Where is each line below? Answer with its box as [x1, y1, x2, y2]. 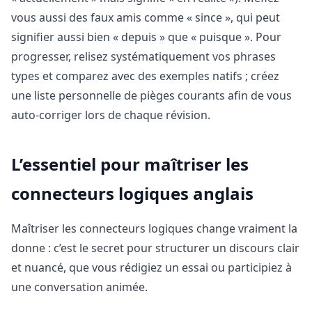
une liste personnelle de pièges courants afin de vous [11, 88, 292, 104]
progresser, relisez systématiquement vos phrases [11, 49, 276, 65]
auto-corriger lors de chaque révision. [11, 107, 210, 123]
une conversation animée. [11, 279, 148, 295]
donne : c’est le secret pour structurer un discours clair [11, 240, 299, 256]
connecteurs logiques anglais [11, 182, 253, 205]
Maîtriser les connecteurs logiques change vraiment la [11, 220, 297, 236]
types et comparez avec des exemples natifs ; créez [11, 68, 279, 84]
